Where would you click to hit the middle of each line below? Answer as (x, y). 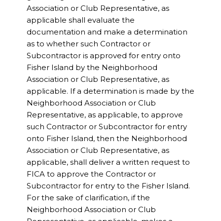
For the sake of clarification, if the (88, 198)
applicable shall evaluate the (80, 20)
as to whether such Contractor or (88, 44)
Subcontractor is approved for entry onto (103, 56)
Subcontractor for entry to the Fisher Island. (108, 186)
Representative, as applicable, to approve (105, 115)
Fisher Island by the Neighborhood (92, 68)
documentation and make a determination (107, 32)
